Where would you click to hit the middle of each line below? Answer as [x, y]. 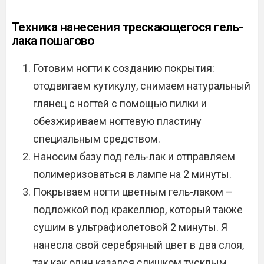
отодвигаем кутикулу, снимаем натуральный [142, 86]
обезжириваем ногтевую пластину [117, 121]
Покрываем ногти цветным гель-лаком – [133, 192]
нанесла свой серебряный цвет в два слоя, [138, 245]
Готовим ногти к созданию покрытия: [124, 68]
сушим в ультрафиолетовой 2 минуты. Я [130, 227]
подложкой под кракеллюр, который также [138, 209]
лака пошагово [53, 41]
